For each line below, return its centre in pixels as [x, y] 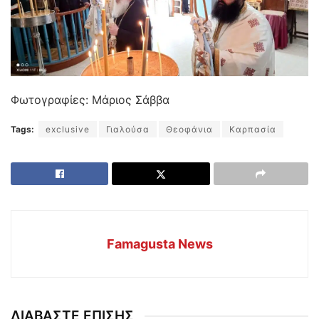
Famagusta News [159, 244]
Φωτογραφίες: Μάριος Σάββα [90, 99]
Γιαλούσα [128, 129]
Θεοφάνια [189, 129]
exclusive [68, 129]
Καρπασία [253, 129]
